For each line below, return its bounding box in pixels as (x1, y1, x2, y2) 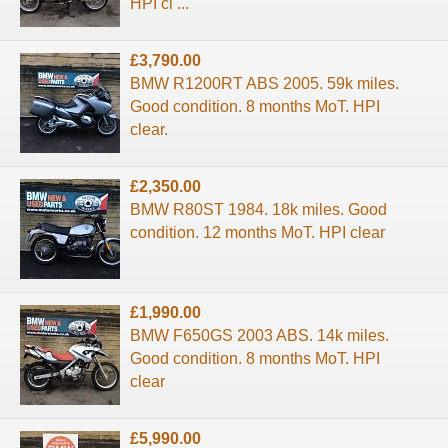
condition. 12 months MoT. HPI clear (130, 223, 385, 241)
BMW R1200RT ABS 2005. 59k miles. (130, 74, 399, 92)
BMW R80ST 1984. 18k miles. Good (130, 200, 387, 218)
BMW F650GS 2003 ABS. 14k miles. (130, 326, 389, 344)
